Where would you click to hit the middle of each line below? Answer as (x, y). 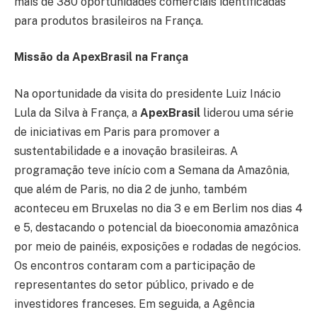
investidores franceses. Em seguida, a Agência (134, 304)
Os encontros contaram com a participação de (135, 265)
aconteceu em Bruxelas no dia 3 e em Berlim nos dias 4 (158, 208)
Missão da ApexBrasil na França (101, 57)
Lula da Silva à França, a (77, 113)
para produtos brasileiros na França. (109, 21)
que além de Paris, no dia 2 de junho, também (131, 189)
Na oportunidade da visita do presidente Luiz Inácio (148, 93)
